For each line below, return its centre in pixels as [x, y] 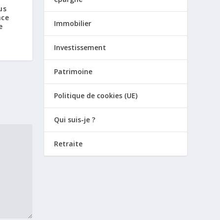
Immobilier [73, 23]
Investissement [80, 47]
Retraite [69, 144]
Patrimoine [73, 71]
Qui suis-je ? [75, 120]
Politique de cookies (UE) [96, 96]
